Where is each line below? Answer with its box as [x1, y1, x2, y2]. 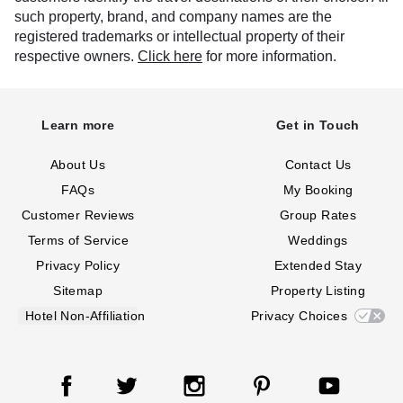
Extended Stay [273, 258, 363, 273]
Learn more [41, 118, 115, 132]
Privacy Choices [251, 309, 347, 323]
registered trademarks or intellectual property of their [14, 29, 345, 44]
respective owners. [14, 49, 138, 64]
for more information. [202, 49, 336, 64]
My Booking [282, 183, 354, 197]
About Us [50, 157, 106, 172]
